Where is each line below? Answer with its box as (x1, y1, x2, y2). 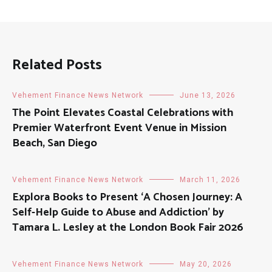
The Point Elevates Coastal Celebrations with (12, 103, 233, 122)
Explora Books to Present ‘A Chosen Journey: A (12, 188, 242, 206)
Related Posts (12, 53, 102, 77)
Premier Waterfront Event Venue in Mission (12, 118, 226, 137)
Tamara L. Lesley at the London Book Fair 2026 (12, 218, 243, 237)
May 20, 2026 (180, 259, 232, 268)
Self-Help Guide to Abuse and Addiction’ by (12, 203, 224, 222)
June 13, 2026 (180, 90, 236, 100)
